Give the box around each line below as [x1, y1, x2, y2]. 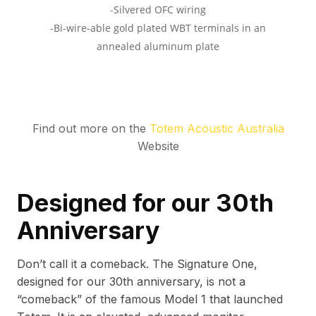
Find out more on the [32, 121, 150, 135]
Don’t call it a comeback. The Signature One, [17, 256, 257, 271]
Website [137, 138, 179, 153]
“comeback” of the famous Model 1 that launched [17, 291, 283, 306]
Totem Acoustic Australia [149, 121, 284, 135]
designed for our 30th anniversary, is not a [17, 274, 245, 288]
